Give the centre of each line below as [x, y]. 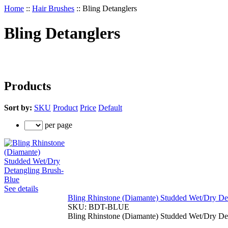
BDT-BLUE [109, 207]
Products [27, 86]
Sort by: [18, 107]
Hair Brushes [53, 8]
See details [21, 188]
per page [58, 125]
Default [110, 107]
